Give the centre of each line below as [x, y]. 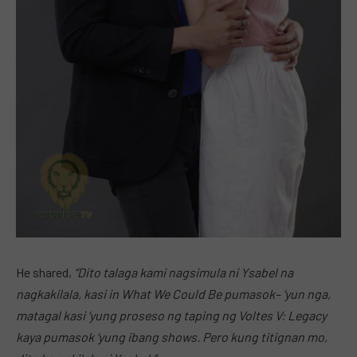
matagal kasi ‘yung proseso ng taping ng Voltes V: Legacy [171, 315]
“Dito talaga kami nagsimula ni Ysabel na [184, 272]
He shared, [45, 272]
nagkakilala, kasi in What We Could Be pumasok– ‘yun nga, [173, 293]
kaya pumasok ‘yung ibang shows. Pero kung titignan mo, [172, 336]
